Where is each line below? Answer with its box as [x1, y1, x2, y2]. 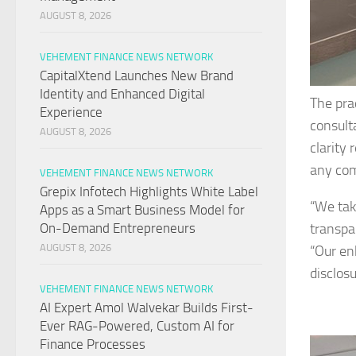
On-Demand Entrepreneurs [40, 220, 195, 237]
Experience [40, 104, 103, 121]
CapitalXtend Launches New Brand [40, 68, 234, 84]
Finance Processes [40, 336, 145, 353]
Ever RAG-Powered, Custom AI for [40, 318, 234, 335]
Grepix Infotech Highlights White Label [40, 184, 258, 200]
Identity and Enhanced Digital [40, 86, 205, 103]
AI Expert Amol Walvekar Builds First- [40, 300, 253, 316]
